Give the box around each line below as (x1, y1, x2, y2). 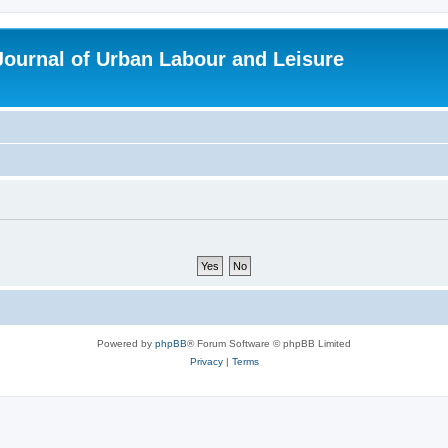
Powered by (97, 337, 155, 349)
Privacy (189, 355, 223, 367)
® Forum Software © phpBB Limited (187, 337, 351, 349)
